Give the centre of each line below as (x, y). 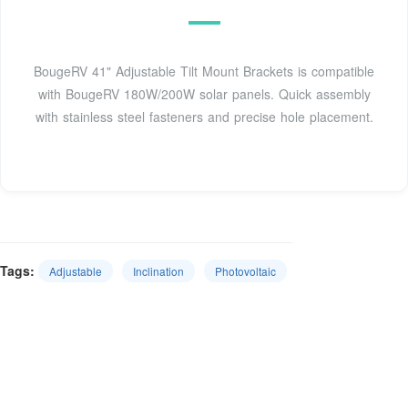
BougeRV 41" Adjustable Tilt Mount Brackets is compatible (204, 71)
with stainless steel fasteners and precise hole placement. (204, 117)
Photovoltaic (245, 271)
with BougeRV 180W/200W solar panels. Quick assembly (204, 94)
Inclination (158, 271)
